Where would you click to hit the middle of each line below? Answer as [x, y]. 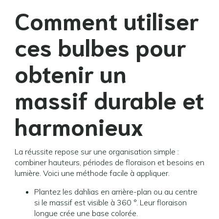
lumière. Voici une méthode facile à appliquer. [92, 173]
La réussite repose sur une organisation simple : [97, 152]
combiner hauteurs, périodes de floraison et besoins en [109, 162]
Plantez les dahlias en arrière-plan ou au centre [116, 192]
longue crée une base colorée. [86, 213]
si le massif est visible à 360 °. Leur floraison [110, 202]
